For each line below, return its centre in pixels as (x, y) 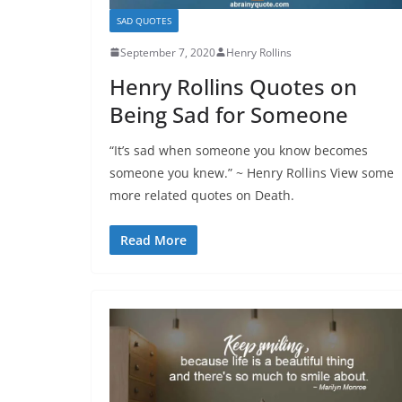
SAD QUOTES (144, 20)
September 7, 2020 (168, 52)
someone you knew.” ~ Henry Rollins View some (252, 172)
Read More (153, 240)
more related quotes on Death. (202, 195)
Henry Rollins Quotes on (233, 86)
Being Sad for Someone (229, 114)
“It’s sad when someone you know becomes (239, 150)
